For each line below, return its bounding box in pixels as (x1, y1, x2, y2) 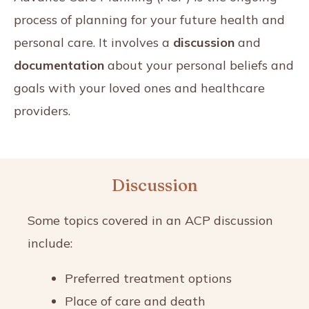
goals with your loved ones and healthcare (14, 79, 265, 96)
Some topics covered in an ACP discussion (28, 212, 273, 228)
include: (28, 235, 76, 251)
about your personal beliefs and (104, 57, 294, 73)
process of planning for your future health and (14, 11, 285, 28)
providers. (14, 102, 70, 119)
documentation (14, 57, 104, 73)
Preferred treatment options (65, 270, 232, 286)
